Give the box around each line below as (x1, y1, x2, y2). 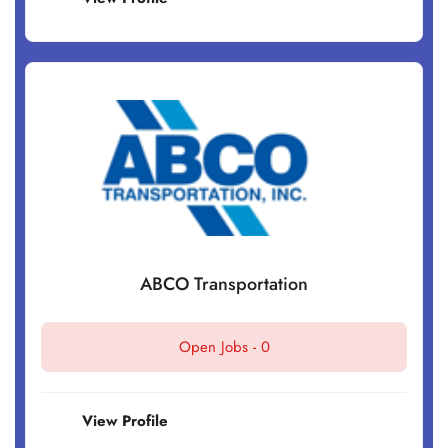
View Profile (82, 410, 168, 433)
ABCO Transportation (140, 271, 308, 298)
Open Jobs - (178, 336, 261, 359)
